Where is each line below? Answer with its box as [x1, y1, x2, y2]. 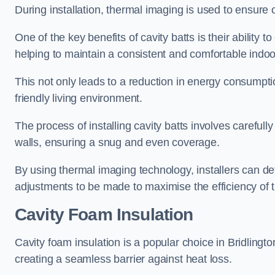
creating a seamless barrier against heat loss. [15, 253, 232, 265]
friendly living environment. [15, 92, 142, 104]
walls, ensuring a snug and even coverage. [15, 136, 220, 149]
